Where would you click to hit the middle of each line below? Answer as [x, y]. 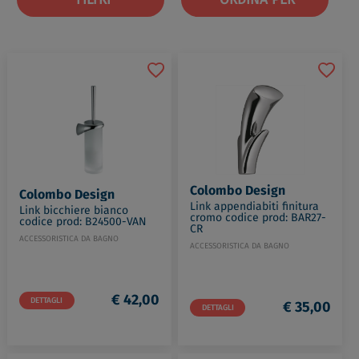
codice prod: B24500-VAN [83, 221]
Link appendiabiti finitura [255, 206]
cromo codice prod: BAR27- [258, 218]
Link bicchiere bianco [73, 210]
